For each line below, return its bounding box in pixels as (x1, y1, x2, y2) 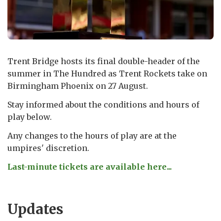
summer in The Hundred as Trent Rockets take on (7, 68, 207, 78)
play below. (7, 111, 52, 122)
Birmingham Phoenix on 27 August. (7, 80, 148, 91)
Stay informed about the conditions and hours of (7, 99, 199, 110)
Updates (7, 200, 63, 218)
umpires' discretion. (7, 143, 89, 153)
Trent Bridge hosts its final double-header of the (7, 56, 200, 66)
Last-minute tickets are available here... (7, 161, 172, 172)
